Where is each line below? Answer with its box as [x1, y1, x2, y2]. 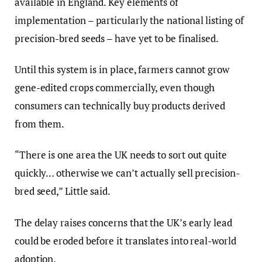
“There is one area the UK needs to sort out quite [15, 148, 227, 162]
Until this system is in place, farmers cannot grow [15, 63, 229, 77]
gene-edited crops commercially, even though [15, 81, 215, 95]
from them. [15, 117, 65, 131]
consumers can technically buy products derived [15, 99, 226, 113]
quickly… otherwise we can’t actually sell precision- [15, 166, 240, 180]
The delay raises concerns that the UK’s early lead [15, 215, 232, 229]
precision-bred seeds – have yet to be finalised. [15, 32, 219, 46]
